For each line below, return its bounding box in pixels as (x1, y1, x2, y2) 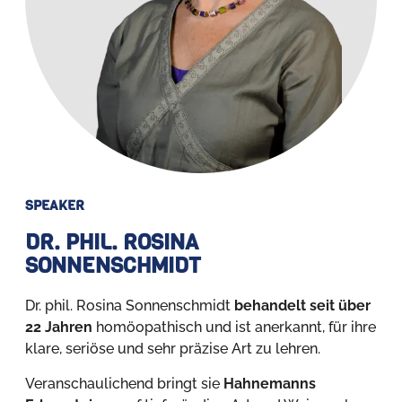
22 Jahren (25, 319, 92, 336)
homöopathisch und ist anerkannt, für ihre (92, 319, 376, 336)
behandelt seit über (234, 297, 371, 315)
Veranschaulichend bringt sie (25, 374, 223, 392)
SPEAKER (25, 197, 84, 215)
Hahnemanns (223, 374, 316, 392)
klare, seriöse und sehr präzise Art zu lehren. (25, 340, 320, 358)
